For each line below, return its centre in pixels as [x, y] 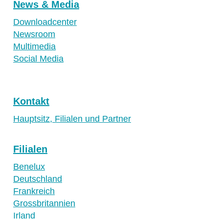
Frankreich [34, 191]
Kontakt [31, 101]
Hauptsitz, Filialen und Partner [72, 119]
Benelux [29, 167]
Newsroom [34, 34]
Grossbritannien [44, 204]
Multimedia [34, 47]
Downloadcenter [45, 22]
